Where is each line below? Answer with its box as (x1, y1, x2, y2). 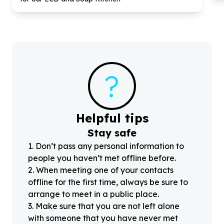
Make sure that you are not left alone (35, 200, 179, 211)
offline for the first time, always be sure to (28, 176, 188, 187)
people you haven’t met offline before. (28, 152, 176, 163)
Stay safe (87, 126, 136, 139)
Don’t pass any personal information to (35, 140, 184, 151)
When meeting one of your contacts (36, 164, 173, 175)
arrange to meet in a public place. (28, 188, 159, 199)
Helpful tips (75, 110, 148, 125)
